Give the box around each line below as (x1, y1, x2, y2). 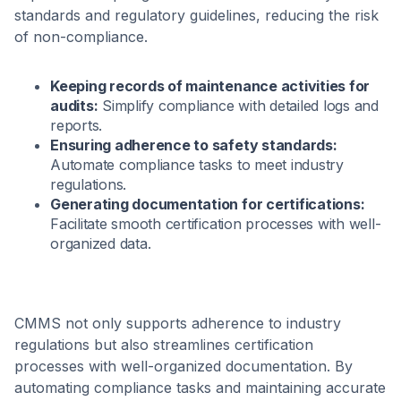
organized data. (50, 234, 151, 252)
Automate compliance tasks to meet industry (50, 155, 344, 174)
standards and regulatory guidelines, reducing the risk (14, 5, 379, 24)
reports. (50, 115, 103, 134)
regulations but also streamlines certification (14, 335, 313, 354)
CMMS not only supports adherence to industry (14, 313, 341, 332)
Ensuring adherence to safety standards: (50, 135, 337, 154)
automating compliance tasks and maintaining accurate (14, 378, 386, 397)
